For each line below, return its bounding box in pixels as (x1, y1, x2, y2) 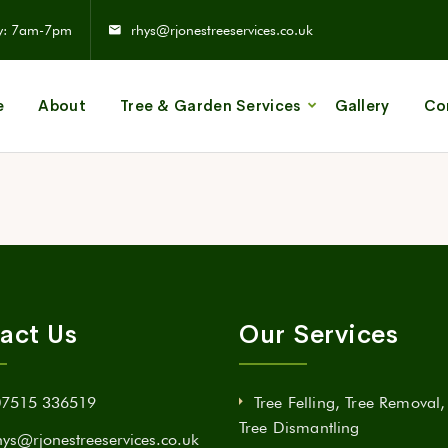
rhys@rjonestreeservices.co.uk (131, 22, 313, 38)
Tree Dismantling (239, 418, 360, 437)
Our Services (239, 319, 398, 350)
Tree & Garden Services (119, 96, 301, 115)
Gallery (334, 96, 390, 115)
